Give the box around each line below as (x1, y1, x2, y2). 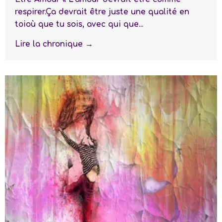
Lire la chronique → (15, 39, 93, 49)
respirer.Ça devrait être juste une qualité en (15, 7, 189, 16)
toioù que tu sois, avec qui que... (15, 19, 143, 29)
